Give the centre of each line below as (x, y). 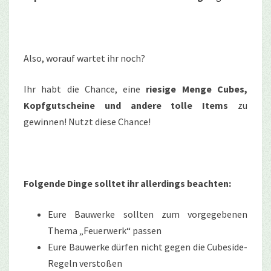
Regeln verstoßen (85, 263)
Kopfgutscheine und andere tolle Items (126, 105)
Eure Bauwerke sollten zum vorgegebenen (148, 214)
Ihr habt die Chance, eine (85, 89)
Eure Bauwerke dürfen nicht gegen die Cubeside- (148, 247)
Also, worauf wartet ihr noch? (84, 58)
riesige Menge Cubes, (197, 89)
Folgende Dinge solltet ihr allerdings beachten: (127, 183)
